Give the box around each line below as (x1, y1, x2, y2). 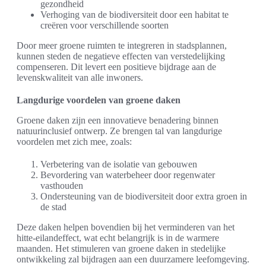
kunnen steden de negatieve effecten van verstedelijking (17, 51, 225, 62)
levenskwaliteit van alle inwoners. (17, 72, 143, 83)
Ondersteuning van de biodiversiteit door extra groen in (40, 191, 247, 202)
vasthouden (40, 180, 83, 191)
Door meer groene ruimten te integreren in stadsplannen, (17, 40, 227, 51)
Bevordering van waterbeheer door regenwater (40, 170, 215, 180)
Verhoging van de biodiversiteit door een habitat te (40, 9, 229, 20)
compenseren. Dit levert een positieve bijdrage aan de (17, 62, 216, 72)
